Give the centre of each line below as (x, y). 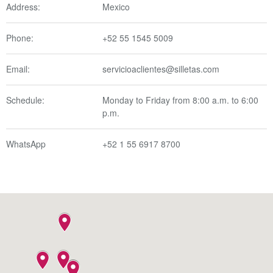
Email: (18, 69)
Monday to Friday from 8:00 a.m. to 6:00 (181, 100)
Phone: (20, 37)
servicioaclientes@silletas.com (161, 69)
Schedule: (25, 100)
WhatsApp (26, 144)
